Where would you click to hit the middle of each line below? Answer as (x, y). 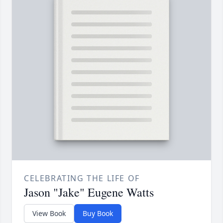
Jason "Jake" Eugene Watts (89, 192)
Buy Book (98, 214)
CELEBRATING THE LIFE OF (82, 178)
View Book (49, 214)
